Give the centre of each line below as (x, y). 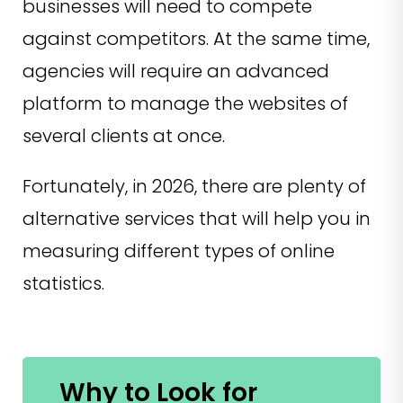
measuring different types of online (179, 251)
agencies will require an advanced (176, 72)
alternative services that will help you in (197, 219)
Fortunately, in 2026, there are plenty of (194, 187)
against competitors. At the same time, (196, 39)
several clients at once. (124, 136)
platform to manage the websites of (185, 104)
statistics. (63, 284)
